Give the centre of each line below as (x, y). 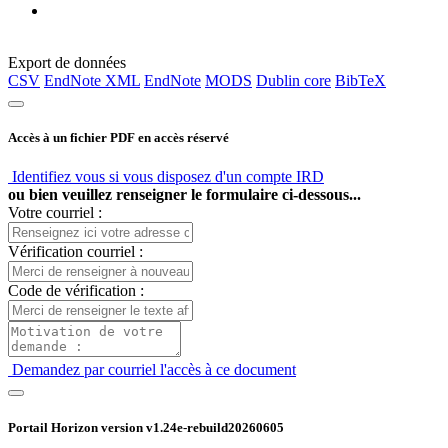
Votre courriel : (55, 213)
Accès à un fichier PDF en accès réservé (118, 138)
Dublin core (293, 80)
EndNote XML (92, 80)
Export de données (67, 62)
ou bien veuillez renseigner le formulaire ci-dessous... (184, 195)
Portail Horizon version (77, 427)
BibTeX (360, 80)
